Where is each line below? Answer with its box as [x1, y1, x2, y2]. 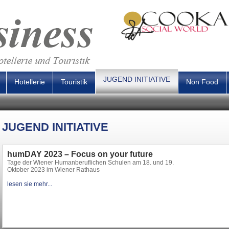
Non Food [186, 78, 218, 86]
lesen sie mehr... [7, 180, 52, 188]
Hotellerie [14, 78, 45, 86]
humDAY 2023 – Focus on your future [7, 150, 153, 158]
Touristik [61, 78, 87, 86]
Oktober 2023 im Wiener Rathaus [7, 166, 100, 173]
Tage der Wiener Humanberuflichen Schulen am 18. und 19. [7, 159, 174, 166]
